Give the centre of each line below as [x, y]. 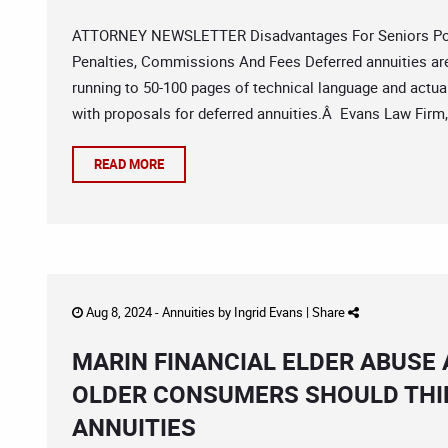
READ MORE [129, 164]
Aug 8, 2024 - [122, 312]
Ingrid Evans [268, 312]
